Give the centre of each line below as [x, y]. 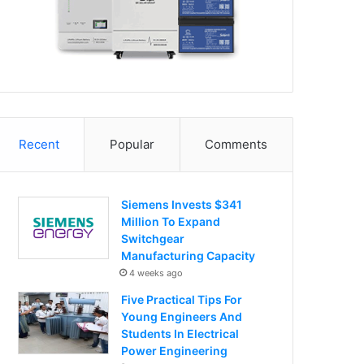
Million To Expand [171, 222]
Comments [236, 145]
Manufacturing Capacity [188, 256]
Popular [132, 145]
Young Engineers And [182, 317]
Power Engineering [175, 351]
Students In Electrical [180, 334]
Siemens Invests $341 [182, 205]
